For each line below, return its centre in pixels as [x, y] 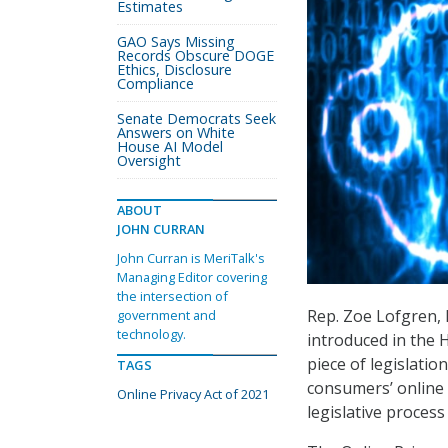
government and [166, 315]
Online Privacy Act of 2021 [193, 394]
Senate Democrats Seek [196, 118]
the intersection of [172, 296]
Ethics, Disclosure [174, 69]
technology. [151, 334]
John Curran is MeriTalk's [191, 258]
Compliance [155, 83]
